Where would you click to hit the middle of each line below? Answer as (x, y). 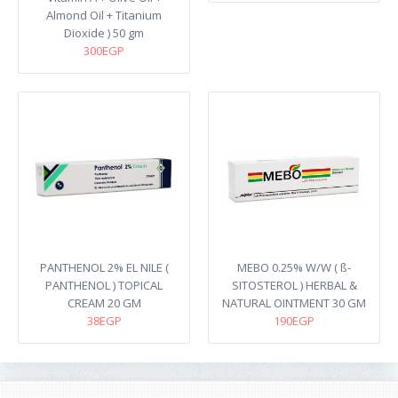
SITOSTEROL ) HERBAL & (294, 285)
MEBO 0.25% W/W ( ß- (294, 267)
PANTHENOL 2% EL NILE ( (104, 267)
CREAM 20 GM (104, 303)
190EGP (294, 321)
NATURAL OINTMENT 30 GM (294, 303)
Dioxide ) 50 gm (104, 33)
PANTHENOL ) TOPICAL (104, 285)
